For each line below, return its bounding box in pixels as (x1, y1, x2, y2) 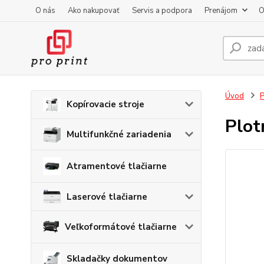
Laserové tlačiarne (67, 190, 147, 203)
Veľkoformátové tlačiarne (64, 221, 177, 233)
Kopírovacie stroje (67, 98, 144, 111)
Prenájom (204, 5, 237, 16)
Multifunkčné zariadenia (67, 128, 171, 140)
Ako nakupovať (68, 5, 120, 16)
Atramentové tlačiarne (67, 160, 167, 173)
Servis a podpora (132, 5, 192, 16)
